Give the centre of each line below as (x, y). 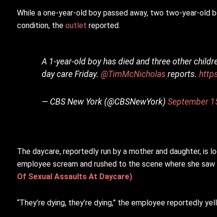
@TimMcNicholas (133, 74)
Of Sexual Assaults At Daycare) (75, 177)
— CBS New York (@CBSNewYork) (105, 102)
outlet (76, 26)
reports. (183, 74)
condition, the (41, 26)
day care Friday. (71, 74)
